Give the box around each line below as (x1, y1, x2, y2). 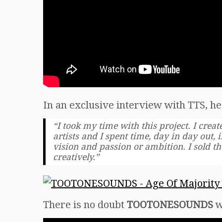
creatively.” (53, 152, 99, 162)
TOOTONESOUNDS (127, 199, 216, 211)
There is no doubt (43, 199, 127, 211)
